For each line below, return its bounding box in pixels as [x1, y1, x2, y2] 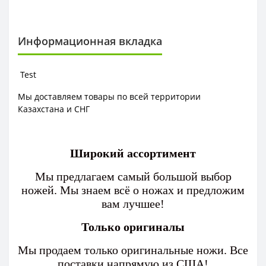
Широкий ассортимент [70, 147, 196, 160]
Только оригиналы [81, 220, 185, 233]
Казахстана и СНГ [18, 103, 90, 115]
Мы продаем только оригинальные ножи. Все [18, 243, 248, 256]
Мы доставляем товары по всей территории [18, 91, 201, 102]
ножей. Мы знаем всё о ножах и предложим [21, 183, 245, 197]
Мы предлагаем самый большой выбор [34, 170, 232, 183]
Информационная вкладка [18, 34, 162, 48]
